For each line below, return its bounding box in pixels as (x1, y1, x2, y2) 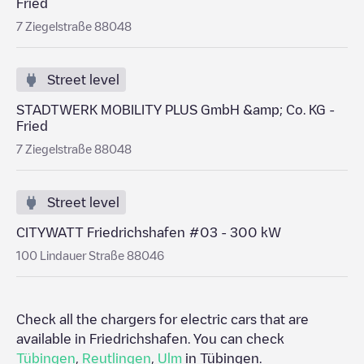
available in (16, 332, 89, 345)
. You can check (188, 332, 284, 345)
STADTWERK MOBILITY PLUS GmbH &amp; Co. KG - (16, 103, 335, 116)
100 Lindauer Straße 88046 (16, 249, 164, 261)
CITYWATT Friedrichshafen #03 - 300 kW (16, 226, 281, 239)
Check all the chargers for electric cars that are (16, 313, 309, 326)
